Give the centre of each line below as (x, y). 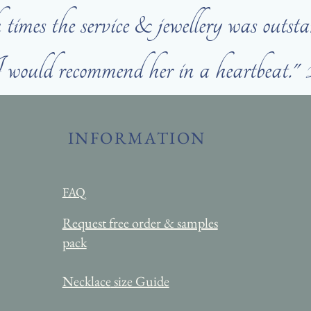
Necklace (86, 281)
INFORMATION (137, 138)
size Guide (140, 281)
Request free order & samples (140, 223)
